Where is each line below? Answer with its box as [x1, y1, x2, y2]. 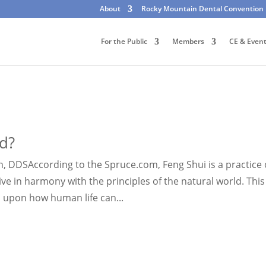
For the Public [101, 36, 147, 46]
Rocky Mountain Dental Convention [141, 4, 264, 14]
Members [172, 36, 204, 46]
